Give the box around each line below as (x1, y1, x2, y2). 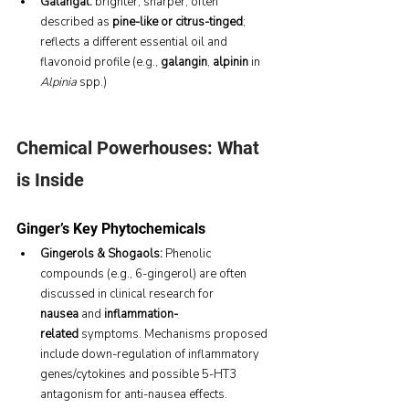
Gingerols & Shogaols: (40, 245, 163, 262)
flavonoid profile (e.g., (40, 53, 161, 70)
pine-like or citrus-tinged (112, 13, 243, 30)
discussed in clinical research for (40, 285, 216, 302)
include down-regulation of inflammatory (40, 345, 262, 362)
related (40, 325, 79, 342)
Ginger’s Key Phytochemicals (16, 219, 205, 237)
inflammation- (104, 305, 178, 322)
